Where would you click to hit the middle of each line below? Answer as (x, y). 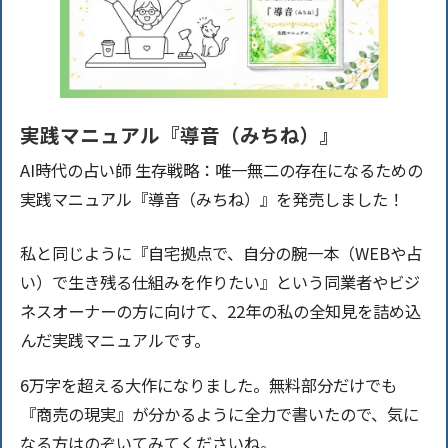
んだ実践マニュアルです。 (114, 339)
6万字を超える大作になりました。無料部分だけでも (208, 385)
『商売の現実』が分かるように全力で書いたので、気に (219, 414)
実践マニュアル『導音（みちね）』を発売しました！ (211, 199)
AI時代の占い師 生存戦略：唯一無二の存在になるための (221, 170)
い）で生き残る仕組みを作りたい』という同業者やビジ (219, 281)
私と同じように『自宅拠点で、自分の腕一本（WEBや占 (220, 252)
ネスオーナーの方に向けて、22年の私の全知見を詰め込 (220, 310)
